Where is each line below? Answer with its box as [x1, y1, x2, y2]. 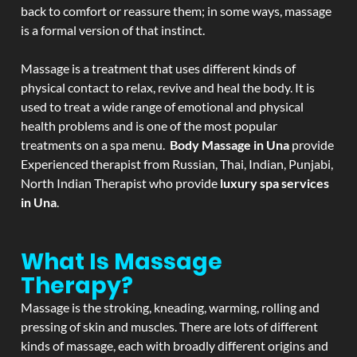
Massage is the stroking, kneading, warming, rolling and [21, 300, 320, 315]
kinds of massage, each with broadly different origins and [21, 338, 328, 353]
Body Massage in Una [170, 137, 289, 152]
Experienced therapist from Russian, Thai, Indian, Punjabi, [21, 156, 333, 171]
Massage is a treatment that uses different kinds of [21, 61, 296, 76]
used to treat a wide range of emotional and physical [21, 99, 304, 114]
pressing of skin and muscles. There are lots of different [21, 319, 318, 334]
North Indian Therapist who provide [21, 175, 218, 190]
